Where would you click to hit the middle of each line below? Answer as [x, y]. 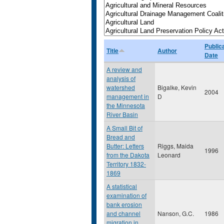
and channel [123, 213]
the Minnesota [126, 105]
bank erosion [124, 204]
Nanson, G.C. [176, 213]
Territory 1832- [126, 164]
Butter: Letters [125, 146]
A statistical [122, 186]
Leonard [169, 155]
